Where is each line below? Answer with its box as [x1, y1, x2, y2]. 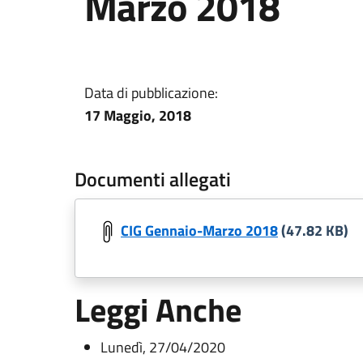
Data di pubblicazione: [84, 82, 218, 104]
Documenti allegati [75, 164, 231, 194]
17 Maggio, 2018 [84, 105, 191, 126]
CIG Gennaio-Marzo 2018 [121, 219, 278, 241]
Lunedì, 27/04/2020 [100, 336, 225, 358]
